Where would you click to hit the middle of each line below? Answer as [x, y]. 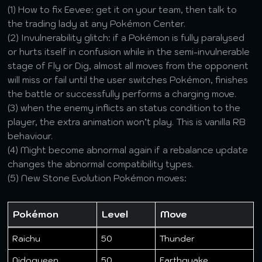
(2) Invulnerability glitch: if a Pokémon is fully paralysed [126, 38]
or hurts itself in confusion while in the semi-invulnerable [129, 52]
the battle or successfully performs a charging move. [122, 94]
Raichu [27, 239]
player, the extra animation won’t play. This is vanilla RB [127, 122]
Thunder [177, 239]
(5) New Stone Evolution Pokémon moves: [97, 178]
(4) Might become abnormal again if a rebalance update [128, 150]
